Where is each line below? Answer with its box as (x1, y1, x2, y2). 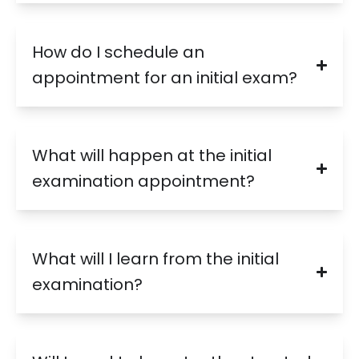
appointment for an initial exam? (32, 67, 297, 90)
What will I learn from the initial (32, 248, 279, 271)
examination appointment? (32, 170, 255, 193)
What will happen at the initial (32, 144, 272, 167)
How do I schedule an (32, 41, 204, 64)
